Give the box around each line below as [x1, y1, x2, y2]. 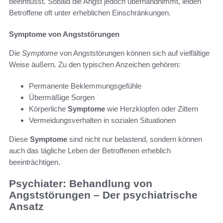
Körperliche [29, 105, 68, 113]
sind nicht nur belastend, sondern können [67, 135, 202, 144]
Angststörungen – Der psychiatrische [9, 189, 198, 201]
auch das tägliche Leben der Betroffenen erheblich [9, 146, 171, 155]
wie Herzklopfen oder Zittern [105, 105, 198, 113]
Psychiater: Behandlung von [9, 178, 152, 190]
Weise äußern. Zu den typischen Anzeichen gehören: [9, 60, 180, 69]
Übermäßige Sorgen [29, 93, 95, 102]
